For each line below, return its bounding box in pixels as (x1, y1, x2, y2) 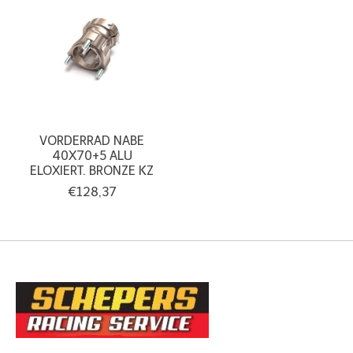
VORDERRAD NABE (39, 132, 145, 148)
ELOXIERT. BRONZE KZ (30, 162, 154, 178)
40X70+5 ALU (51, 147, 132, 163)
